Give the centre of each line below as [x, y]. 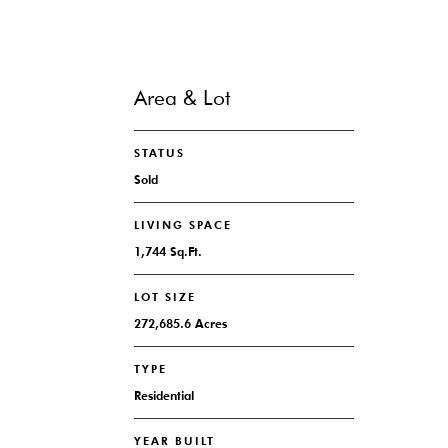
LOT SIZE [165, 297]
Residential [164, 395]
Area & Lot [182, 97]
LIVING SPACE [183, 225]
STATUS [160, 153]
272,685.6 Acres [181, 323]
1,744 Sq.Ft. [168, 251]
